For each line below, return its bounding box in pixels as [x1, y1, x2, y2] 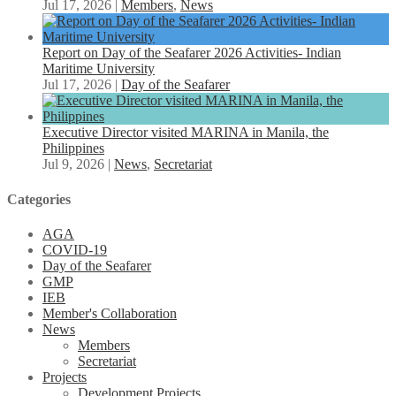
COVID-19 [42, 241, 107, 257]
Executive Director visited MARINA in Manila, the [42, 125, 329, 141]
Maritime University [42, 61, 155, 77]
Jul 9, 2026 [42, 156, 104, 172]
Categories [7, 191, 71, 207]
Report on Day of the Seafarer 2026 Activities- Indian [42, 45, 341, 61]
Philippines [42, 141, 104, 156]
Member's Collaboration [42, 305, 177, 321]
